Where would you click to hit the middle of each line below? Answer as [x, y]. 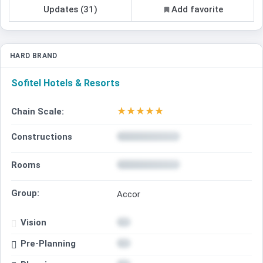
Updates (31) [70, 9]
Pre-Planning [48, 243]
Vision [33, 222]
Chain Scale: [38, 111]
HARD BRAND [34, 56]
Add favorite [197, 9]
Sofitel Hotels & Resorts [65, 83]
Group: [25, 193]
